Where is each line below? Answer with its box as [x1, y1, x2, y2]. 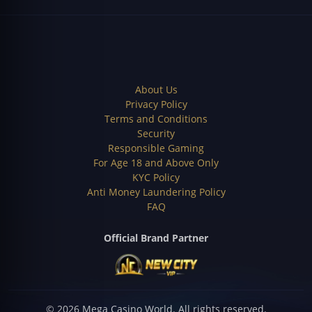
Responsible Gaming [108, 141, 204, 155]
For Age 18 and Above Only [93, 156, 219, 169]
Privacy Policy [125, 97, 187, 111]
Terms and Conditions [104, 112, 208, 125]
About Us [134, 83, 178, 96]
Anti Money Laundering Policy [86, 185, 226, 198]
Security [137, 127, 175, 140]
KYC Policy [132, 171, 180, 184]
